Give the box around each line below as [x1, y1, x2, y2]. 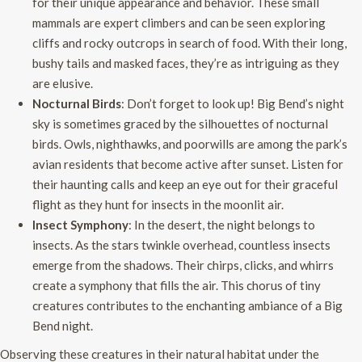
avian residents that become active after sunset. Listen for [32, 156, 343, 171]
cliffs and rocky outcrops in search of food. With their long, [32, 35, 347, 50]
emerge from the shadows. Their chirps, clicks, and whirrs [32, 257, 334, 272]
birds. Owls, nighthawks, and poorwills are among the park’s [32, 136, 347, 151]
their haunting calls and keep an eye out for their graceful [32, 176, 338, 192]
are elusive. [32, 75, 93, 90]
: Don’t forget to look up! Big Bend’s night [121, 95, 344, 111]
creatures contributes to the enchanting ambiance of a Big [32, 297, 343, 313]
